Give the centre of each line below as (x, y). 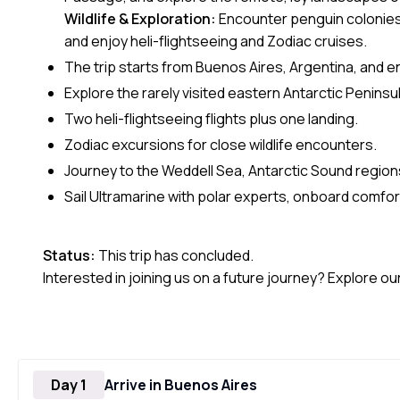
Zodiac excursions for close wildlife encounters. (221, 145)
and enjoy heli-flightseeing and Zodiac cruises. (216, 41)
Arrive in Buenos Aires (181, 385)
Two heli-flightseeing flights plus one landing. (211, 119)
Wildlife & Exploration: (142, 19)
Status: (69, 255)
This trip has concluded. (175, 255)
